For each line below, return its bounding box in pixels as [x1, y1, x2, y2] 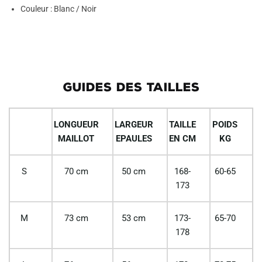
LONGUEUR [53, 119, 99, 130]
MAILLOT [58, 133, 95, 144]
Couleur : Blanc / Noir [20, 4, 96, 14]
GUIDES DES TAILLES [63, 80, 199, 95]
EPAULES [115, 133, 152, 144]
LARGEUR [114, 119, 153, 130]
